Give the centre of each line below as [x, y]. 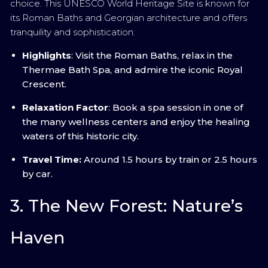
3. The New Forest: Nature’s [127, 206]
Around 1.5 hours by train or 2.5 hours [169, 159]
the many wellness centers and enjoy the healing [136, 122]
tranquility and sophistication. [73, 32]
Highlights [47, 55]
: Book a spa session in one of [176, 107]
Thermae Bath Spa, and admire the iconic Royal [133, 70]
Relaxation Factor [65, 107]
